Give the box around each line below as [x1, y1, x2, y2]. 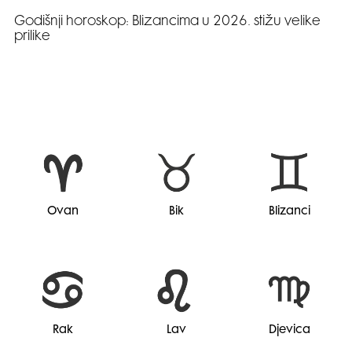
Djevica [268, 324, 310, 337]
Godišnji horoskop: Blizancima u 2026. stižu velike [14, 16, 321, 29]
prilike [14, 31, 50, 44]
